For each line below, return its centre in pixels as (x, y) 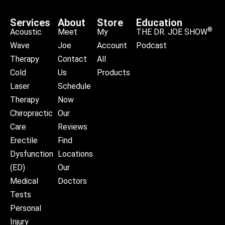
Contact (72, 59)
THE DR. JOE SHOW (172, 32)
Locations (75, 154)
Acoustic (26, 32)
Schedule (74, 86)
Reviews (72, 127)
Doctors (72, 181)
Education (159, 23)
